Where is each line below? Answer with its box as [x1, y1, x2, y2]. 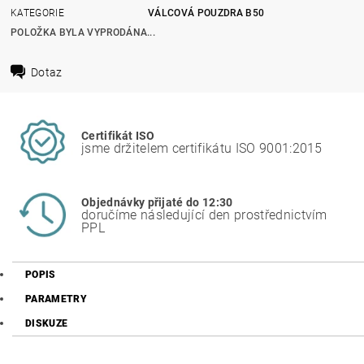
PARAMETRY [25, 293, 87, 305]
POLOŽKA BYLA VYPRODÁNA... [11, 26, 156, 38]
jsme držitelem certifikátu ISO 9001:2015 [81, 140, 323, 156]
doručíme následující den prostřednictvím [81, 206, 327, 223]
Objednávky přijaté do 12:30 [81, 195, 233, 210]
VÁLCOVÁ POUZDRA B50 [148, 6, 265, 19]
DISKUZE [25, 318, 68, 329]
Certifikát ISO [81, 128, 155, 143]
